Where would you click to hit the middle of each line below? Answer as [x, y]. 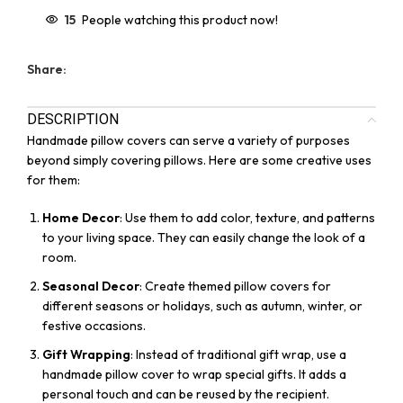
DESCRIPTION [73, 120]
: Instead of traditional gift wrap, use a [238, 355]
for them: [54, 180]
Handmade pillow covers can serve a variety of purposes [188, 141]
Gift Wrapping [86, 355]
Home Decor [81, 218]
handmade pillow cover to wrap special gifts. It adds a [194, 375]
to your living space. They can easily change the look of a [204, 238]
